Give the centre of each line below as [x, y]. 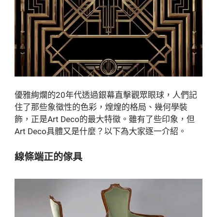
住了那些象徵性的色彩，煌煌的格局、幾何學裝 [101, 107]
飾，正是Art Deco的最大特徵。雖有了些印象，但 [105, 119]
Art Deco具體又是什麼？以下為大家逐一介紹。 [101, 131]
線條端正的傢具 [48, 157]
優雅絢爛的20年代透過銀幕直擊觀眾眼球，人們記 [106, 95]
